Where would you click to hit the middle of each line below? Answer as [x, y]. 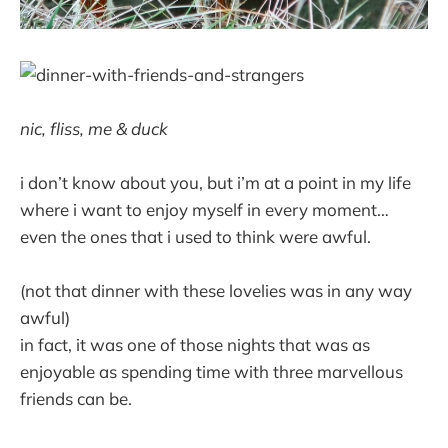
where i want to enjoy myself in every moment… [204, 210]
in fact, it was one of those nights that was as [195, 345]
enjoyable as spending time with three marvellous [211, 372]
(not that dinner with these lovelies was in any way [216, 291]
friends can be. [76, 399]
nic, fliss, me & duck [94, 128]
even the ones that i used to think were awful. [195, 237]
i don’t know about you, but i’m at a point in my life [215, 183]
